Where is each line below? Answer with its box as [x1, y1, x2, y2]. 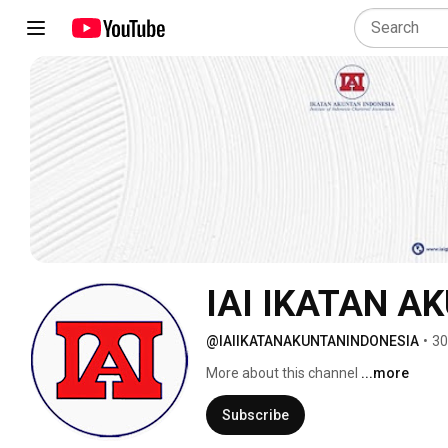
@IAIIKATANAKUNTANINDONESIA [206, 332, 419, 349]
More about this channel [206, 364, 358, 381]
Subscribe [222, 406, 289, 423]
